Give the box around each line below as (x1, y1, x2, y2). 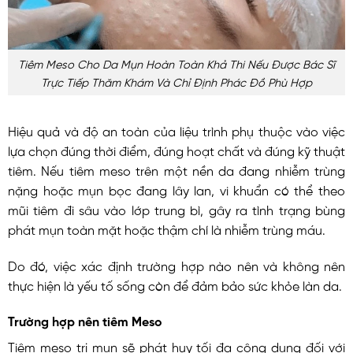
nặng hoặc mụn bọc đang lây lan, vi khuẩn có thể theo (8, 182, 345, 195)
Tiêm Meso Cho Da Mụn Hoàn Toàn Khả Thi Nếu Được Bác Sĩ (18, 58, 335, 69)
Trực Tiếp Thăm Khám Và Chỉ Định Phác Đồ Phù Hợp (41, 76, 312, 87)
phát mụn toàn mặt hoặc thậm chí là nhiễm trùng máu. (8, 221, 325, 235)
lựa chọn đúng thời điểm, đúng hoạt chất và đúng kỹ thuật (8, 143, 345, 156)
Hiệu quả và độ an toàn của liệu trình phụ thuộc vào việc (8, 123, 345, 136)
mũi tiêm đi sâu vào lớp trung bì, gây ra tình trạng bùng (8, 202, 345, 215)
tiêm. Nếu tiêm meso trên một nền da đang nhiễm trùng (8, 162, 345, 176)
